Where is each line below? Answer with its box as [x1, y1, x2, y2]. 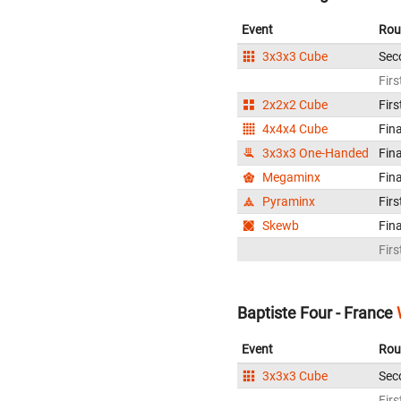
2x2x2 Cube [260, 98, 328, 113]
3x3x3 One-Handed [260, 146, 370, 161]
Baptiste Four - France [237, 303, 393, 322]
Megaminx [260, 170, 321, 185]
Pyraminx [260, 194, 316, 209]
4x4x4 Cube [260, 122, 328, 137]
